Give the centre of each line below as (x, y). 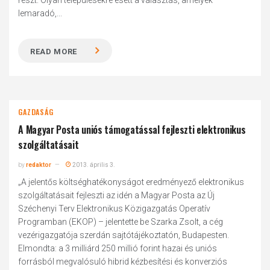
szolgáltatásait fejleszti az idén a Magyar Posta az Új (117, 195)
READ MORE (54, 52)
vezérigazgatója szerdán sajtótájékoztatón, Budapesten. (124, 235)
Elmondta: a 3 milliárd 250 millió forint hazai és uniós (118, 248)
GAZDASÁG (36, 112)
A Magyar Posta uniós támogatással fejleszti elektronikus (132, 130)
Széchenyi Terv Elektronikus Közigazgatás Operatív (115, 209)
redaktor (39, 165)
